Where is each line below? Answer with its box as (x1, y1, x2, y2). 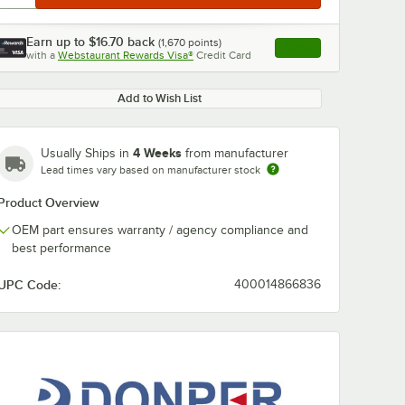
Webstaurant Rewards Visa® (58, 49, 193, 61)
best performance (12, 241, 111, 255)
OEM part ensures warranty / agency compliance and (12, 223, 308, 237)
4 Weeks (133, 146, 182, 160)
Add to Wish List (117, 91, 202, 105)
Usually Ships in (41, 146, 133, 160)
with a (26, 49, 55, 61)
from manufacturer (185, 146, 288, 160)
